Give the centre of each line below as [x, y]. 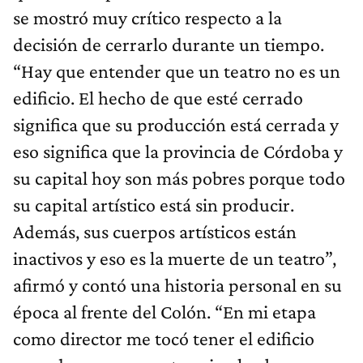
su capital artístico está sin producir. [154, 205]
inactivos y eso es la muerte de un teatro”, [175, 258]
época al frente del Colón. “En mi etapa [164, 312]
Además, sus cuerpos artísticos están [155, 232]
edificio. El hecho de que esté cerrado [158, 98]
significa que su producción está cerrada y [176, 125]
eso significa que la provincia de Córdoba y [178, 152]
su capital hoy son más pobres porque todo [179, 178]
